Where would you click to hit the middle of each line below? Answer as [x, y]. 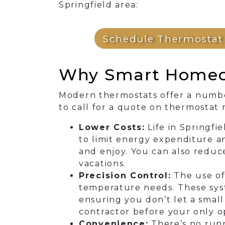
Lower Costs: [112, 128]
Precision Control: [125, 176]
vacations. [102, 164]
